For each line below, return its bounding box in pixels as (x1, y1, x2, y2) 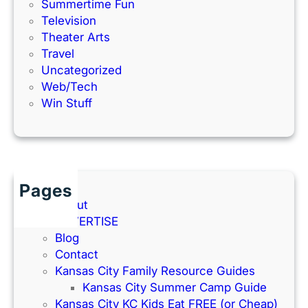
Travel (41, 47, 74, 61)
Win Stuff (41, 96, 92, 111)
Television (41, 14, 96, 28)
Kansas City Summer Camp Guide (82, 280, 267, 295)
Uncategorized (41, 63, 122, 78)
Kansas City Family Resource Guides (55, 264, 255, 278)
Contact (55, 247, 98, 262)
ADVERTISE (55, 214, 118, 229)
